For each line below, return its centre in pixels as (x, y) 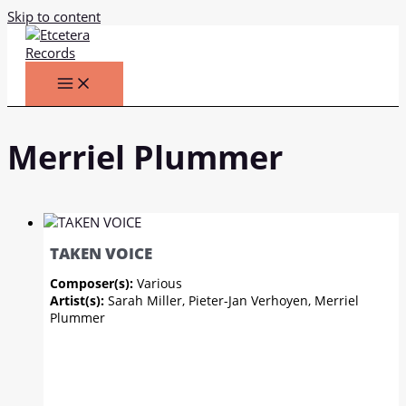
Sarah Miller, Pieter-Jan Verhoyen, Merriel (234, 301)
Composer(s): (94, 284)
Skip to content (54, 16)
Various (160, 284)
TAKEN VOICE (101, 253)
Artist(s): (79, 301)
